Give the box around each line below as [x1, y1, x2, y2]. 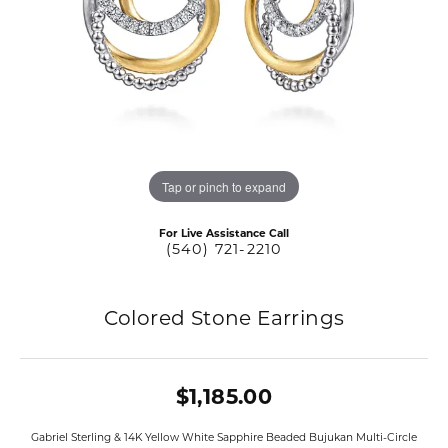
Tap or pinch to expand [162, 177, 286, 195]
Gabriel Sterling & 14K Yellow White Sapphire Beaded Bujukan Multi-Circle [31, 431, 417, 444]
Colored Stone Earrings [103, 305, 345, 330]
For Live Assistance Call [159, 227, 289, 240]
